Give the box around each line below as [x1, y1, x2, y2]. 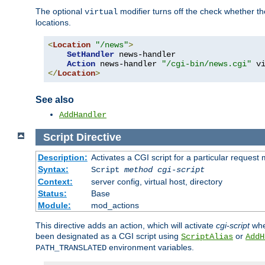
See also [35, 94, 74, 105]
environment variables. [106, 243, 194, 253]
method [124, 165, 153, 175]
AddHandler [59, 110, 106, 120]
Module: [37, 201, 71, 211]
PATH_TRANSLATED [35, 243, 106, 253]
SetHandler [67, 49, 114, 59]
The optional [35, 6, 85, 16]
